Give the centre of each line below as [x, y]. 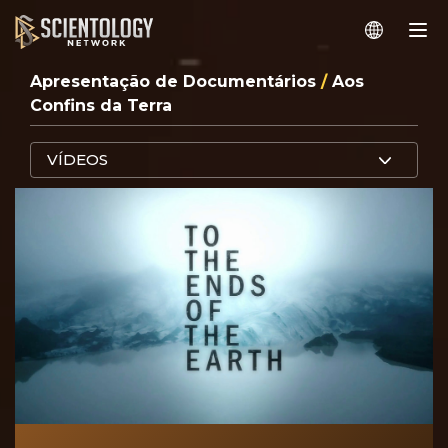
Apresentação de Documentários [175, 82]
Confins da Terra [101, 106]
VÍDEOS [77, 160]
